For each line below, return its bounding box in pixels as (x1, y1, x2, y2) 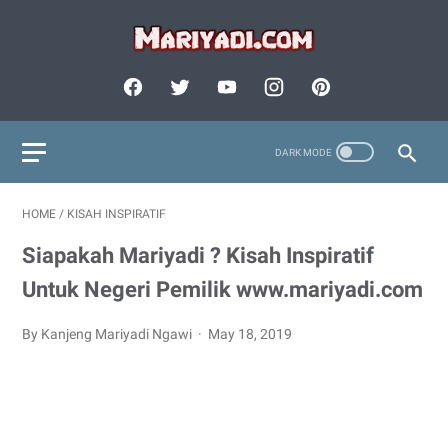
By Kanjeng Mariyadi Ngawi (22, 326, 195, 342)
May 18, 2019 (208, 326, 293, 342)
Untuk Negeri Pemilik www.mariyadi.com (22, 277, 423, 302)
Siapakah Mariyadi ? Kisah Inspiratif (22, 243, 374, 268)
